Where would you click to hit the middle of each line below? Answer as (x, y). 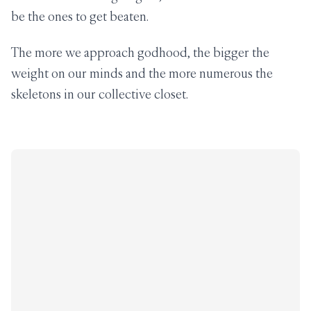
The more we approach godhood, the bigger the (140, 52)
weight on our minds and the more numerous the (142, 73)
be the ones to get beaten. (80, 16)
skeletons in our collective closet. (100, 94)
